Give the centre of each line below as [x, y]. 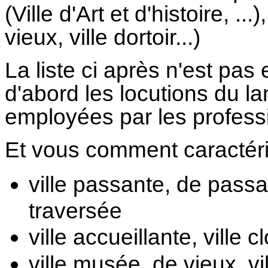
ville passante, [103, 184]
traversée [75, 211]
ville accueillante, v [122, 237]
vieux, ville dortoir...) [103, 37]
